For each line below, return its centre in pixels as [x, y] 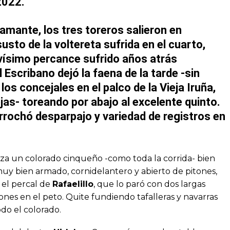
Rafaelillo [73, 184]
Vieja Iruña [186, 87]
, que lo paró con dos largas [149, 184]
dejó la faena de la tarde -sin [127, 73]
